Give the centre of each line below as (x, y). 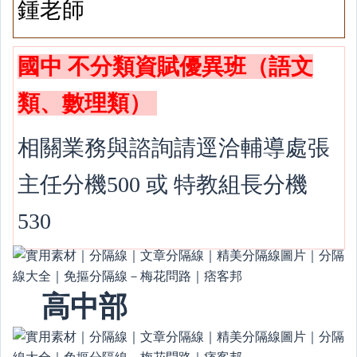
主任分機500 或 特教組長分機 (163, 184)
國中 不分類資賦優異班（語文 (166, 66)
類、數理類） (88, 103)
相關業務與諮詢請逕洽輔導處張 (174, 147)
